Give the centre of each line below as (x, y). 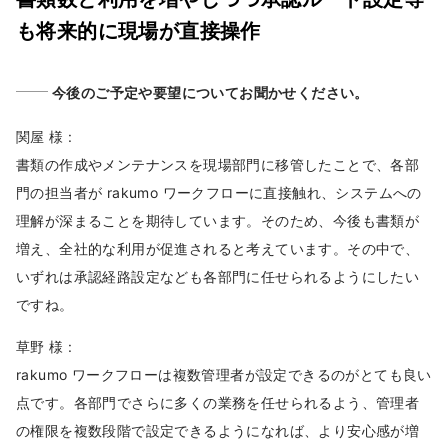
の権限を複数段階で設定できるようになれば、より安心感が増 (218, 430)
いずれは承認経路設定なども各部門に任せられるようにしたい (218, 276)
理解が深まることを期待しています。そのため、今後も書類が (218, 220)
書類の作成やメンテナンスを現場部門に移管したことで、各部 (218, 164)
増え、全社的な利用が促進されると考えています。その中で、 (218, 248)
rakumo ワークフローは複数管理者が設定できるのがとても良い (224, 374)
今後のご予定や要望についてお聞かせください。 (210, 92)
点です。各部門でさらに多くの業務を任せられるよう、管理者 (218, 402)
